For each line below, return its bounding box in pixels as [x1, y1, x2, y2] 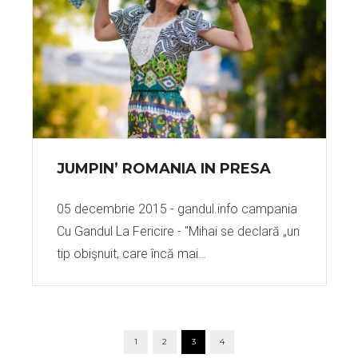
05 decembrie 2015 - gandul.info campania [56, 201, 297, 217]
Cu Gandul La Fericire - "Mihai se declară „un [56, 224, 300, 239]
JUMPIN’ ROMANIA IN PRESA [56, 160, 271, 177]
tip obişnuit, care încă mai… [56, 246, 206, 261]
